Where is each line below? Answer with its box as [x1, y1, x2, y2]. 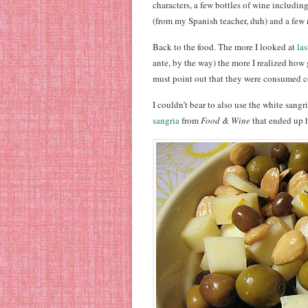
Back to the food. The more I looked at [153, 41, 297, 53]
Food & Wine [201, 114, 250, 126]
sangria [153, 114, 179, 126]
